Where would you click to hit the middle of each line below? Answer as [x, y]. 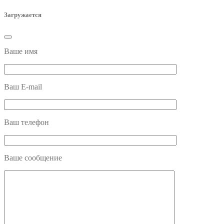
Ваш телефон [26, 122]
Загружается [23, 15]
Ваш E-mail [23, 87]
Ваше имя [21, 51]
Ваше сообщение [33, 158]
